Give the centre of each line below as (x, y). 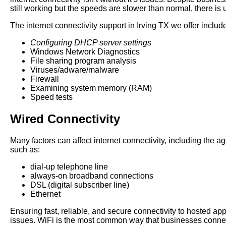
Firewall (45, 79)
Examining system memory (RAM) (91, 88)
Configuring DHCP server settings (91, 43)
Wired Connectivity (67, 119)
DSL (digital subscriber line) (80, 185)
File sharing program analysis (84, 61)
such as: (26, 150)
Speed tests (51, 97)
